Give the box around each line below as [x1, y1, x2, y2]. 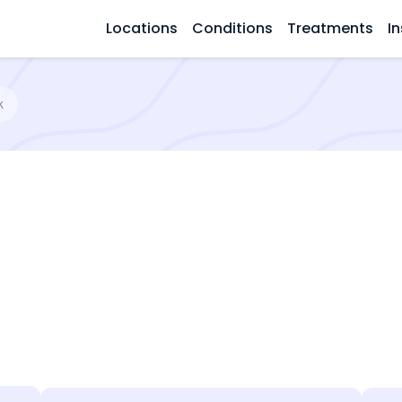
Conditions [192, 18, 273, 39]
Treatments [287, 18, 373, 39]
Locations [106, 18, 178, 39]
